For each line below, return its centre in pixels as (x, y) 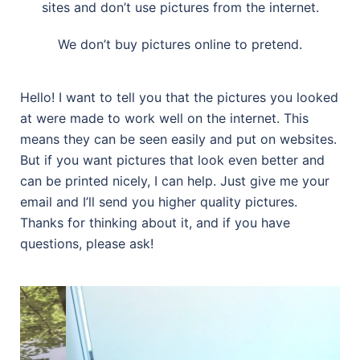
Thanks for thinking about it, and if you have (155, 223)
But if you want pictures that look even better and (172, 160)
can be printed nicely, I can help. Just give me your (175, 181)
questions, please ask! (87, 244)
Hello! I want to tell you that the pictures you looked (179, 98)
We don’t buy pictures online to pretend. (180, 45)
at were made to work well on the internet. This (164, 119)
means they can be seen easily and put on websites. (178, 139)
